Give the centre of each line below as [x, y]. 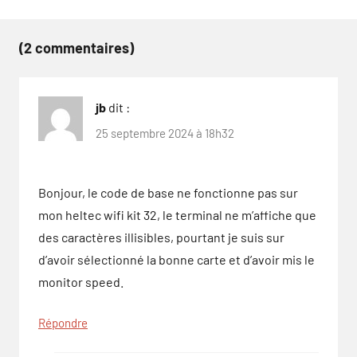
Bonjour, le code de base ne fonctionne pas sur [168, 192]
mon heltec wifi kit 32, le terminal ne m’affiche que [177, 214]
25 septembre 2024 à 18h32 [165, 133]
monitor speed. [81, 281]
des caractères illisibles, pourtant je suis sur [161, 237]
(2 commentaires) [76, 48]
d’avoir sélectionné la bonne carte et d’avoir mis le [177, 259]
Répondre [63, 322]
